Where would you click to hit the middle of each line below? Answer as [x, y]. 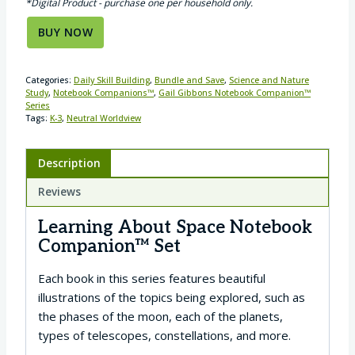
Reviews [59, 192]
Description [69, 163]
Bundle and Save [189, 80]
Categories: [50, 80]
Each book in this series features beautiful [152, 278]
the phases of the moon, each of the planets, [160, 316]
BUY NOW [65, 32]
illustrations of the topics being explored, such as [172, 297]
